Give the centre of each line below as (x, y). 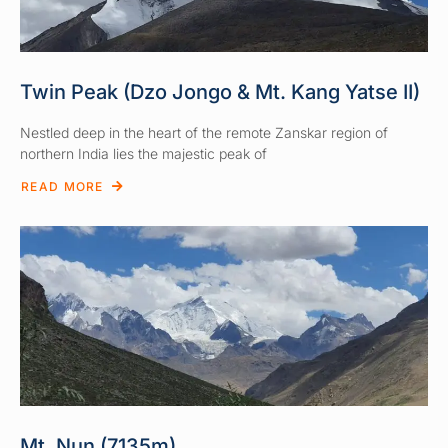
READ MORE (62, 187)
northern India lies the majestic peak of (143, 153)
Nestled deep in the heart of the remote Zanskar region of (204, 132)
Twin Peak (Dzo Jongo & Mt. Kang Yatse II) (220, 91)
